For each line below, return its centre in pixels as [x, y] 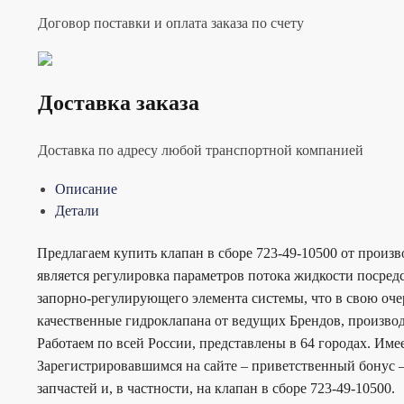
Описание [86, 188]
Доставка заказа [118, 103]
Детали [77, 210]
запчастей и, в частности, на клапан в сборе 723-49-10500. [216, 389]
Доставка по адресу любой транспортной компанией [200, 151]
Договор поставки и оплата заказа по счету [170, 23]
